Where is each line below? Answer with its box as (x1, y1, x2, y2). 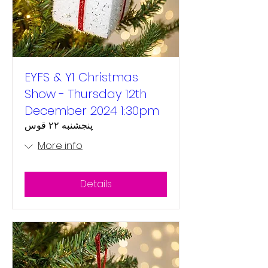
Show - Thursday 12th (25, 86, 147, 102)
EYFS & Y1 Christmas (25, 69, 138, 86)
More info (38, 139, 83, 153)
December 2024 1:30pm (25, 102, 159, 119)
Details (80, 177, 112, 191)
